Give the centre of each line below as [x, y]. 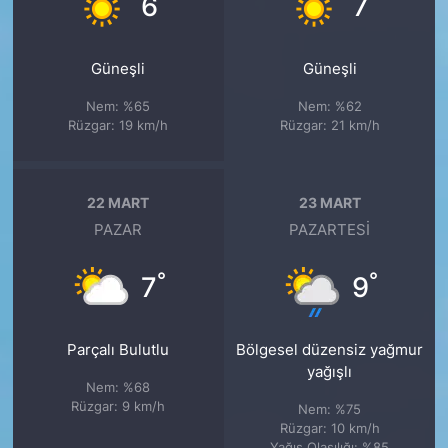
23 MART [329, 202]
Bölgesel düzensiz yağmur [330, 350]
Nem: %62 [329, 106]
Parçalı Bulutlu [118, 350]
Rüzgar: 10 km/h [329, 428]
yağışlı [330, 372]
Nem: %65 [118, 106]
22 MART [118, 202]
